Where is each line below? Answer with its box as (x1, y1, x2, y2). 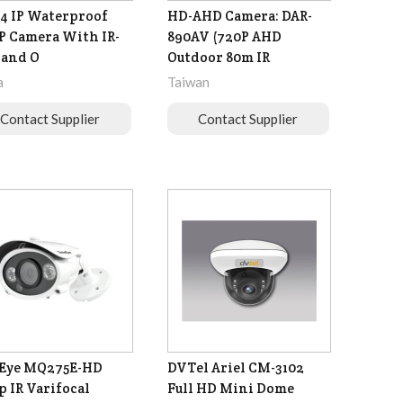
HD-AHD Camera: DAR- (166, 7, 312, 25)
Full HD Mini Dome (166, 380, 294, 398)
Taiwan (166, 74, 210, 91)
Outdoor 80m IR (166, 49, 270, 67)
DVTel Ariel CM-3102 (166, 359, 304, 377)
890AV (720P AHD (166, 28, 282, 46)
